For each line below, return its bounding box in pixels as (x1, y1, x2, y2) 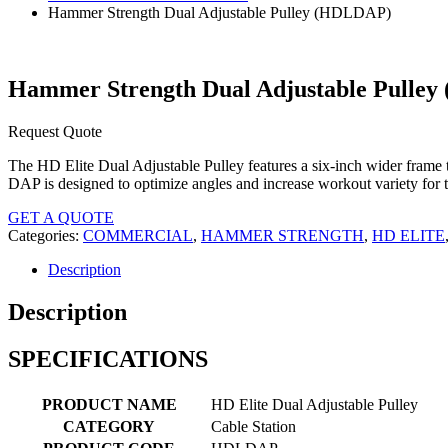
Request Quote (8, 123, 102, 141)
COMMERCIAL (83, 227, 193, 245)
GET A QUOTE (8, 209, 114, 227)
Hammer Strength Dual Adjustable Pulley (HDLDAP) (48, 4, 391, 22)
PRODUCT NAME (41, 395, 177, 413)
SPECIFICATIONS (8, 346, 208, 373)
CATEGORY (63, 417, 155, 435)
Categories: (8, 227, 83, 245)
